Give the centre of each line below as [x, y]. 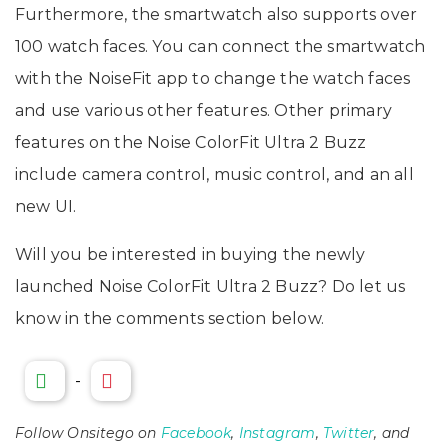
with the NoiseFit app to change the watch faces [213, 79]
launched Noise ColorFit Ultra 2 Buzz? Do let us [210, 287]
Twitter [349, 433]
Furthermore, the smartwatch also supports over [216, 15]
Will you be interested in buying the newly [190, 255]
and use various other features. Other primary [204, 111]
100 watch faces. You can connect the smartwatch [220, 47]
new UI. [46, 207]
